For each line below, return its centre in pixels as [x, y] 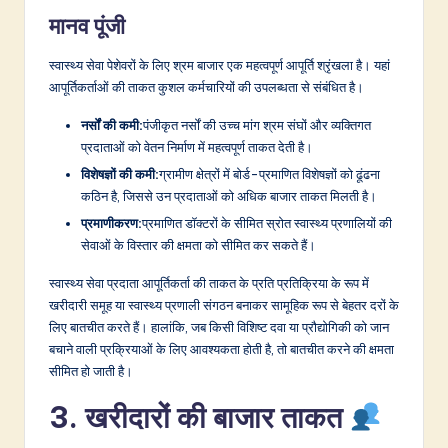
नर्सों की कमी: [112, 125]
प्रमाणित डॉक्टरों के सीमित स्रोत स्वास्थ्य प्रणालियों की [267, 223]
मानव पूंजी [87, 26]
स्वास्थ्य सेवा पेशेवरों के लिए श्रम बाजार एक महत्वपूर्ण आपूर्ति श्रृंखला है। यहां [219, 65]
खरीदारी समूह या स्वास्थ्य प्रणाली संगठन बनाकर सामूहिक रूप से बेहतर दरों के [224, 305]
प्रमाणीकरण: [111, 223]
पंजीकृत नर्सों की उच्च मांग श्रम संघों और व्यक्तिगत [257, 125]
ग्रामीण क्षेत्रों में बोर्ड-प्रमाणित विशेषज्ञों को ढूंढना [269, 174]
